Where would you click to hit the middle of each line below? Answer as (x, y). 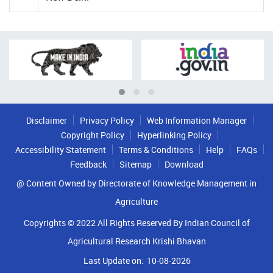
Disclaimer (46, 120)
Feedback (88, 164)
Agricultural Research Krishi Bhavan (136, 241)
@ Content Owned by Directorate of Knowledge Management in (136, 183)
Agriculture (136, 201)
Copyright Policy (93, 135)
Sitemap (135, 164)
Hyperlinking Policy (174, 135)
